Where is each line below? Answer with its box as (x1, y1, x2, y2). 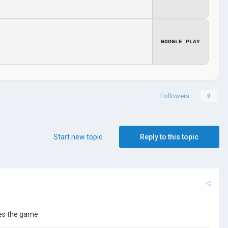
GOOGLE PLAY (161, 38, 200, 45)
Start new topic (53, 132, 102, 141)
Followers (160, 92, 189, 100)
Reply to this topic (140, 132, 198, 141)
